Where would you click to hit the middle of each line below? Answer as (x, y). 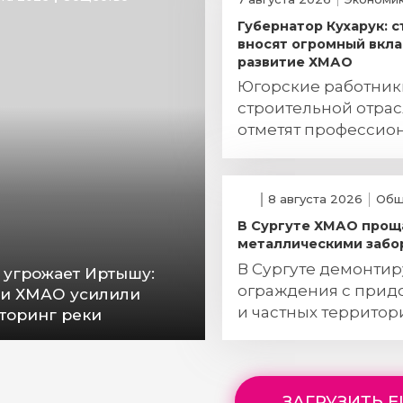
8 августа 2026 (316, 199)
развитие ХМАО (296, 62)
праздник (278, 151)
